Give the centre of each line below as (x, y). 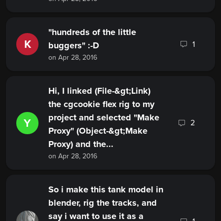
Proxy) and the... (81, 144)
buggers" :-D (74, 46)
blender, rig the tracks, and (103, 203)
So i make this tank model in (106, 190)
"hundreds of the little (92, 32)
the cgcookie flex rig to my (101, 104)
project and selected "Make (104, 118)
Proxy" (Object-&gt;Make (98, 131)
